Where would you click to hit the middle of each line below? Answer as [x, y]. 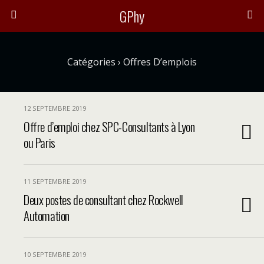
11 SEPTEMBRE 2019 [55, 181]
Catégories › [94, 62]
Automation [47, 215]
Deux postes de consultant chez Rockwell [103, 199]
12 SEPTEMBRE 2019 [55, 108]
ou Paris [39, 142]
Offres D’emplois [159, 62]
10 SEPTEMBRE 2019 [55, 254]
